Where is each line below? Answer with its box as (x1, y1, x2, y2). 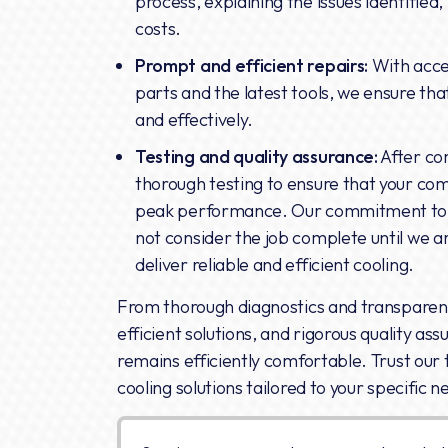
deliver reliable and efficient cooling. (135, 252, 414, 276)
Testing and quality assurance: (135, 144, 378, 168)
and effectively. (135, 107, 254, 131)
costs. (135, 16, 182, 40)
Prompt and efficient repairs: (135, 53, 368, 77)
